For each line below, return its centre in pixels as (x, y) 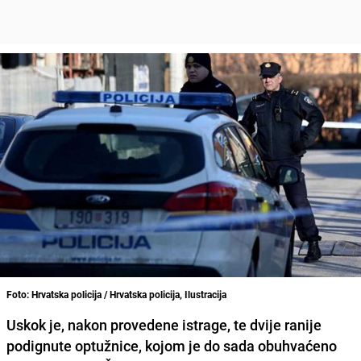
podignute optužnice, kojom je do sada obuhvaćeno (172, 345)
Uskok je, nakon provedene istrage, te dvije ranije (164, 324)
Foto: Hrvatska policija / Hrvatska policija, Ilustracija (116, 294)
